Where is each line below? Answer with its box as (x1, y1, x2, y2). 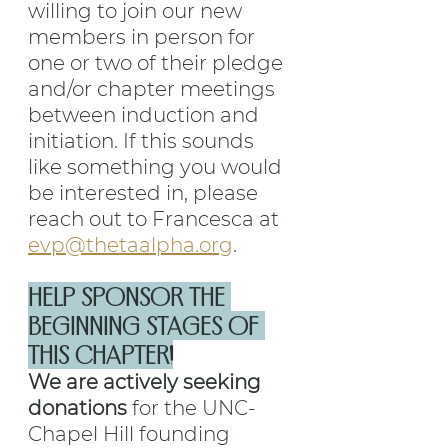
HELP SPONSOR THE (28, 282, 231, 312)
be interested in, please (28, 181, 263, 206)
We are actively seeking (28, 370, 266, 395)
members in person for (28, 25, 260, 50)
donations (28, 396, 127, 421)
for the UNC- (127, 396, 256, 421)
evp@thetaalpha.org (28, 233, 233, 258)
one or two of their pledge (28, 51, 288, 76)
